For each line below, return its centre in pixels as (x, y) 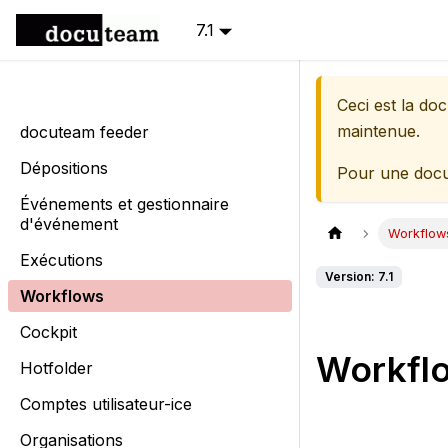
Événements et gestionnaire (124, 204)
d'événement (69, 224)
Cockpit (48, 332)
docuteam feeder (84, 132)
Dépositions (64, 168)
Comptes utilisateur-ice (106, 404)
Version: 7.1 (359, 277)
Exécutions (61, 260)
